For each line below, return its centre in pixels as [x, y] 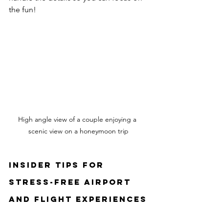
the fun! [22, 9]
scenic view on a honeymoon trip [78, 131]
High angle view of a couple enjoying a [78, 119]
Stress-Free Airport [72, 182]
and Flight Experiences [78, 199]
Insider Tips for [58, 164]
